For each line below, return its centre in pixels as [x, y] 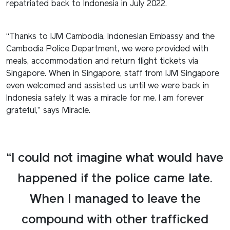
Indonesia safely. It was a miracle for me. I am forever [105, 98]
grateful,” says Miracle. [48, 111]
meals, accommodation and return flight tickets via [102, 61]
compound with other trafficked [115, 220]
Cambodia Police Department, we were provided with [107, 49]
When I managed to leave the [115, 199]
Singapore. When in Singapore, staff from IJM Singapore [113, 74]
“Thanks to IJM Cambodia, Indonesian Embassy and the [110, 37]
